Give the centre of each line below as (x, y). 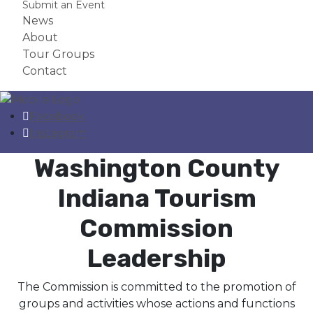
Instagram (58, 133)
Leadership (156, 258)
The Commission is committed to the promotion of (156, 286)
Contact (45, 71)
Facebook (57, 116)
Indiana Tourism (156, 198)
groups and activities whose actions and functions (156, 303)
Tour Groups (58, 54)
